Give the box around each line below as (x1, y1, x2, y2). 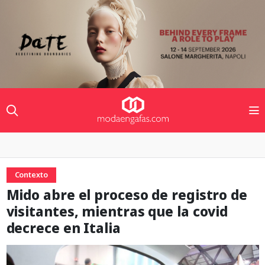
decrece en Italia (6, 219, 121, 238)
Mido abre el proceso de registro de (6, 186, 247, 205)
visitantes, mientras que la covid (6, 202, 228, 221)
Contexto (14, 170, 48, 180)
